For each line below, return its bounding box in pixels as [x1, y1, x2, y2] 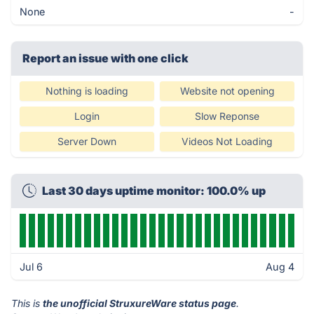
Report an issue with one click [22, 51, 189, 65]
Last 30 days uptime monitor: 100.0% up [42, 184, 266, 198]
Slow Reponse [195, 110, 259, 122]
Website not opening [179, 85, 275, 97]
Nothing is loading [46, 85, 128, 97]
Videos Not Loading [182, 135, 273, 147]
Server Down [57, 135, 116, 147]
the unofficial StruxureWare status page [43, 297, 236, 309]
